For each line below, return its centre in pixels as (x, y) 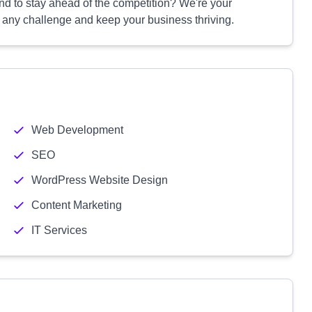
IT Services (59, 230)
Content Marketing (76, 205)
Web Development (77, 130)
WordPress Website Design (99, 180)
